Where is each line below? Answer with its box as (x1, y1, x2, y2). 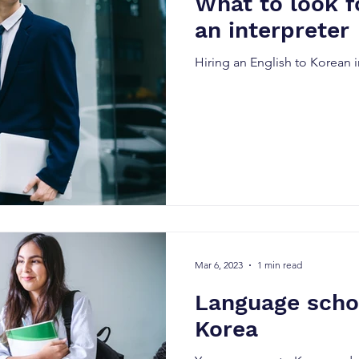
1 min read (257, 259, 302, 271)
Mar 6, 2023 (195, 259, 243, 271)
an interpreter (195, 17, 349, 43)
